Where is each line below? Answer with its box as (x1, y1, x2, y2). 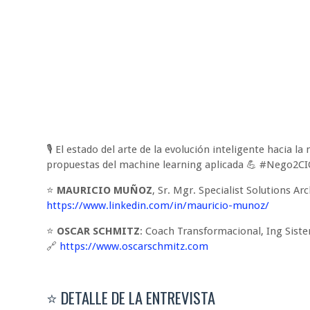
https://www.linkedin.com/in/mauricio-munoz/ (46, 199, 270, 212)
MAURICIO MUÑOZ (57, 184, 153, 197)
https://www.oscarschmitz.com (60, 240, 209, 253)
